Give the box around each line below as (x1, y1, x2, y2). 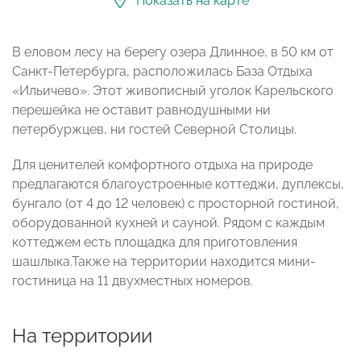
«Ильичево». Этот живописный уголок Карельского (12, 82, 334, 98)
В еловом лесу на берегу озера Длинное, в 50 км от (12, 44, 334, 60)
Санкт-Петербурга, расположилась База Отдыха (12, 63, 313, 79)
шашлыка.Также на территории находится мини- (12, 253, 316, 269)
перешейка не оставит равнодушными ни (12, 102, 271, 118)
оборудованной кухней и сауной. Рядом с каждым (12, 214, 325, 230)
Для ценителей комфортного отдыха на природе (12, 156, 313, 172)
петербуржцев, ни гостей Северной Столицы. (12, 121, 297, 137)
